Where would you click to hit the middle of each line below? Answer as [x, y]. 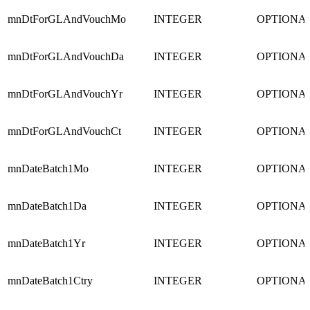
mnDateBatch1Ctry [50, 281]
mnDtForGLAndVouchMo [67, 19]
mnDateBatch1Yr [46, 244]
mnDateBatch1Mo [48, 169]
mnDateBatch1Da [47, 206]
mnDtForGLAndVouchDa [66, 57]
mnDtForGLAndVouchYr [65, 94]
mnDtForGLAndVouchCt [64, 131]
